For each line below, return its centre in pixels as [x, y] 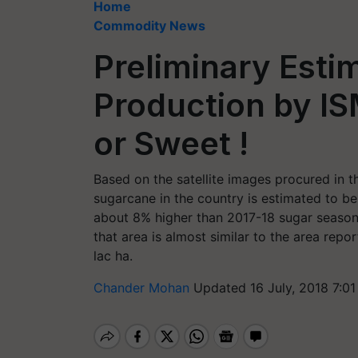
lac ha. [113, 256]
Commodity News [149, 26]
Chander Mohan [143, 288]
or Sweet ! [171, 143]
